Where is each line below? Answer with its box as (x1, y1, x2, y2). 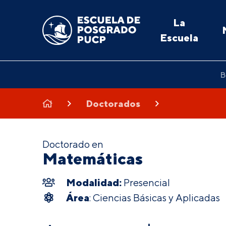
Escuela (159, 31, 198, 44)
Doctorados (86, 98, 140, 109)
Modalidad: (66, 176, 124, 189)
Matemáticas (42, 148, 143, 168)
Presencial (123, 177, 170, 188)
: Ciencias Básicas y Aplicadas (89, 192, 220, 203)
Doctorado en (42, 138, 103, 150)
